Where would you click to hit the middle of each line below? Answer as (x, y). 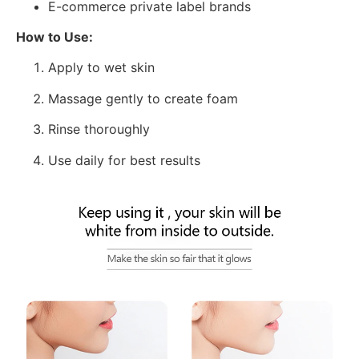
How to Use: (54, 37)
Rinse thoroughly (99, 129)
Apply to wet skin (101, 68)
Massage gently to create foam (143, 98)
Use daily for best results (124, 160)
